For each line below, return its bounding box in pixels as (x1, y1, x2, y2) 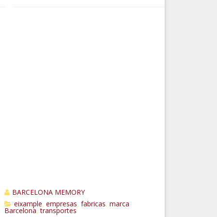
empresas (46, 199, 77, 208)
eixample (14, 199, 42, 208)
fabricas (80, 199, 106, 208)
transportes (40, 205, 77, 215)
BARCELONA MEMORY (12, 187, 85, 197)
